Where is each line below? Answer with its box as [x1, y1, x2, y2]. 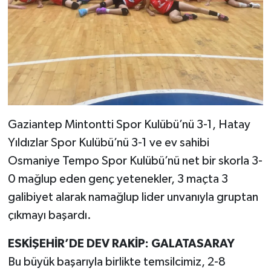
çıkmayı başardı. [7, 209, 91, 221]
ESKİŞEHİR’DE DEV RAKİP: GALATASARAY [7, 237, 235, 250]
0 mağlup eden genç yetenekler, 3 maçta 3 [7, 172, 228, 185]
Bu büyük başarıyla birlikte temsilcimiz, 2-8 [7, 255, 226, 268]
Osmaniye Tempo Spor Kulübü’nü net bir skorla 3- [7, 154, 263, 167]
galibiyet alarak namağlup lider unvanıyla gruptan [7, 191, 258, 203]
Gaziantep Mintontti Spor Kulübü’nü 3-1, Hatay [7, 118, 250, 131]
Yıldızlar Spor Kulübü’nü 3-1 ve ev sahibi [7, 136, 209, 149]
